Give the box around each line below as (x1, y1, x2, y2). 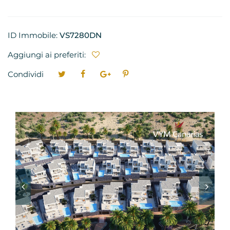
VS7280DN (60, 30, 102, 40)
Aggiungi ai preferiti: (8, 50, 88, 60)
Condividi (8, 69, 44, 79)
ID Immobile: (8, 30, 60, 40)
